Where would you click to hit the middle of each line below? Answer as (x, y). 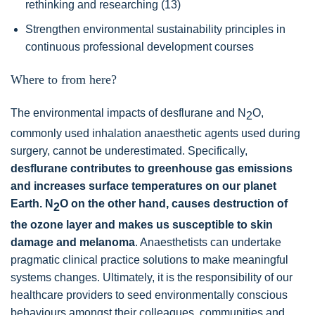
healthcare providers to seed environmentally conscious (149, 295)
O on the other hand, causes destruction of (174, 204)
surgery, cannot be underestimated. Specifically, (129, 151)
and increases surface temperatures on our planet (143, 186)
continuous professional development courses (139, 46)
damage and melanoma (73, 242)
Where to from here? (64, 80)
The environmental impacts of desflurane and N (128, 113)
